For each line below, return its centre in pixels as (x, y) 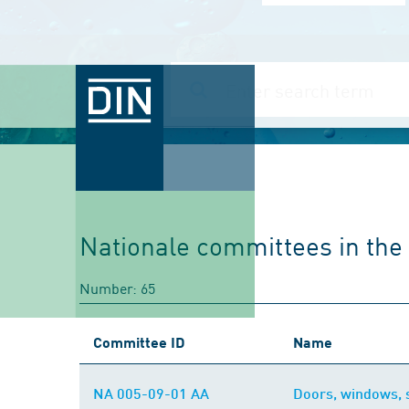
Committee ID (139, 342)
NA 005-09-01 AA (151, 393)
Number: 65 (117, 288)
